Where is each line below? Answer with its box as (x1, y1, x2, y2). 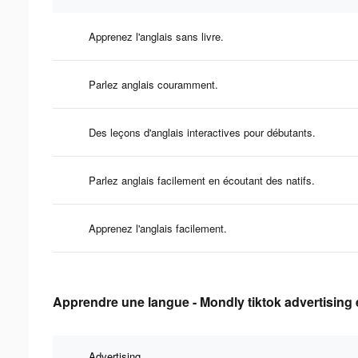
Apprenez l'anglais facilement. (89, 220, 227, 236)
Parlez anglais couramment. (89, 76, 218, 92)
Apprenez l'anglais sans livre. (89, 28, 224, 44)
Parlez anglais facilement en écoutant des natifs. (89, 172, 315, 188)
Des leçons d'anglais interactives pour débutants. (89, 124, 316, 140)
